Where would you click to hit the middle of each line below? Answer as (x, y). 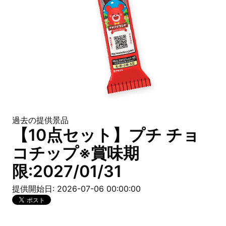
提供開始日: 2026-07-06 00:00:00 (76, 189)
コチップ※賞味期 (76, 153)
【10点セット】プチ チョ (106, 135)
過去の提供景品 (40, 120)
